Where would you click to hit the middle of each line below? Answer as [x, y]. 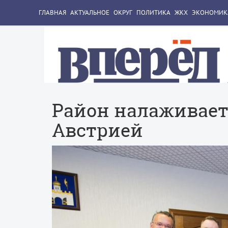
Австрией [97, 130]
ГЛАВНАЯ [52, 12]
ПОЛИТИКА [153, 12]
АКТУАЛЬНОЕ [90, 12]
